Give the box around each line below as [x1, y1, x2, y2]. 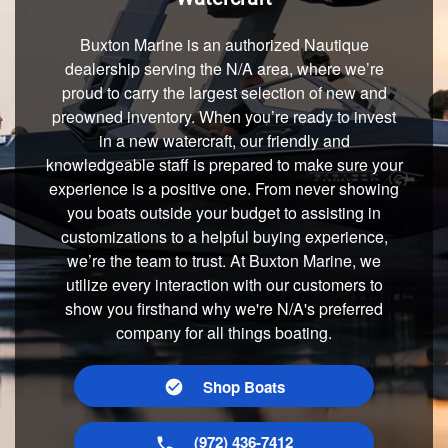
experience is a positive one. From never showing [49, 177, 399, 200]
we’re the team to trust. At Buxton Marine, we [67, 249, 381, 272]
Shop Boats [202, 375, 285, 398]
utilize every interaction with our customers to [65, 273, 383, 296]
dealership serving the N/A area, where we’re [64, 57, 384, 80]
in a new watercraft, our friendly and [98, 129, 350, 152]
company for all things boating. [116, 321, 332, 344]
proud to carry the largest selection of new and [61, 81, 387, 104]
